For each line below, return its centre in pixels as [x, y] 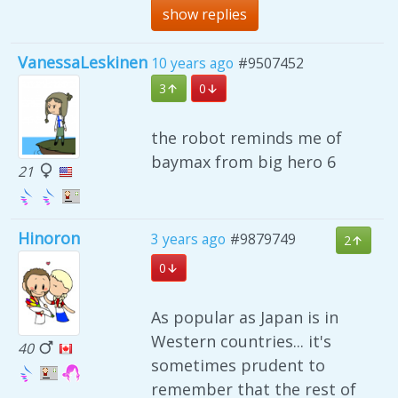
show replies [205, 14]
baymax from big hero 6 [243, 161]
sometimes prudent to [238, 366]
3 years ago [188, 239]
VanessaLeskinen [83, 62]
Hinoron [49, 239]
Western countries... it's [241, 342]
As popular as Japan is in [245, 318]
